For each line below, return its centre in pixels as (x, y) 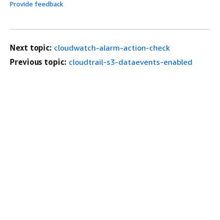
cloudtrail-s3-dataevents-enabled (130, 62)
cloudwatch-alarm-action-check (112, 47)
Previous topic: (38, 62)
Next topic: (31, 47)
